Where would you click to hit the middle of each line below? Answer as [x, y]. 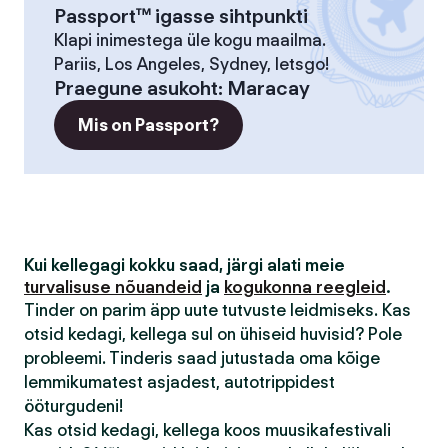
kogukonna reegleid [305, 287]
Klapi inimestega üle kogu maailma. [190, 40]
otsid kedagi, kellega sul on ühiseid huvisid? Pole [213, 334]
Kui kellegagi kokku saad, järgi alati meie [184, 265]
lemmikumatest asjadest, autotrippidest [179, 382]
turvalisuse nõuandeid [113, 287]
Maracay [268, 88]
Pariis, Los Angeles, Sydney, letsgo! [191, 64]
